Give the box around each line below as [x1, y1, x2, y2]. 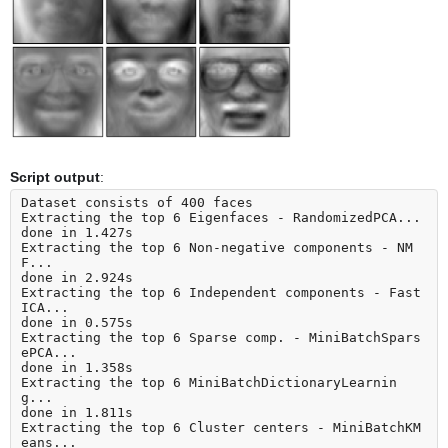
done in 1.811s [21, 405, 133, 421]
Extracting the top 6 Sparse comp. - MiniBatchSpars [21, 330, 421, 346]
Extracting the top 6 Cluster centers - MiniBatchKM [21, 420, 421, 436]
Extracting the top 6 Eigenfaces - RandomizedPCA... [21, 210, 421, 226]
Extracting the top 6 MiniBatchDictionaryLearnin [21, 375, 397, 391]
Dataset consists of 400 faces [21, 195, 253, 211]
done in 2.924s [21, 270, 133, 286]
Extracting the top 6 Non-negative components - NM [21, 240, 413, 256]
